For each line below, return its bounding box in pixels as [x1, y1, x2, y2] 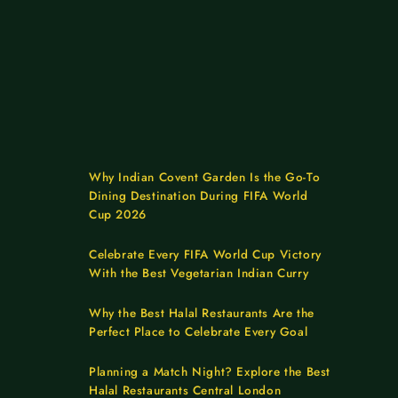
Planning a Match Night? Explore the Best [89, 363, 331, 381]
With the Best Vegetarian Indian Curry [89, 265, 309, 283]
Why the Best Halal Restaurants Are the [89, 305, 314, 322]
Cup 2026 [89, 206, 147, 224]
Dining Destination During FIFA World [89, 187, 308, 205]
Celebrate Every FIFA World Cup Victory [89, 246, 322, 264]
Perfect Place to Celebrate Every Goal [89, 323, 308, 341]
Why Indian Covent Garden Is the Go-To [89, 169, 321, 187]
